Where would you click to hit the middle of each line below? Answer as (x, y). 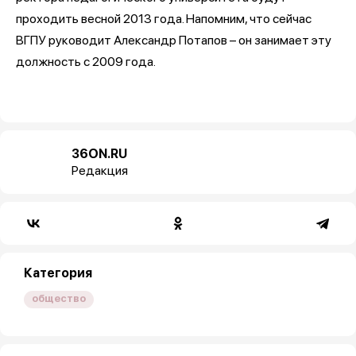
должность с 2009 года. (86, 61)
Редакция (100, 170)
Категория (58, 273)
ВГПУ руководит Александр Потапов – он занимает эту (174, 40)
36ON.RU (99, 153)
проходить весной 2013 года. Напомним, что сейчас (164, 18)
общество (59, 298)
